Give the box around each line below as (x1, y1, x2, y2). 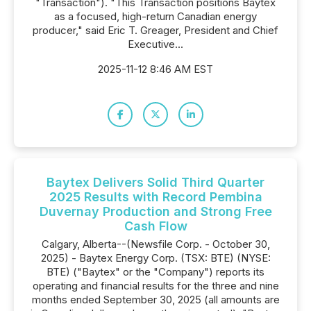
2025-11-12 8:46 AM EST (98, 62, 213, 76)
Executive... (128, 37, 183, 51)
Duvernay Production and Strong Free (39, 204, 272, 219)
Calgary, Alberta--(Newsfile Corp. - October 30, (41, 237, 270, 251)
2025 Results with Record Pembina (49, 190, 262, 204)
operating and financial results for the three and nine (32, 279, 279, 292)
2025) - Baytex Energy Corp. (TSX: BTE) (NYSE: (40, 251, 271, 264)
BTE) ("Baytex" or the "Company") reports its (47, 265, 264, 278)
